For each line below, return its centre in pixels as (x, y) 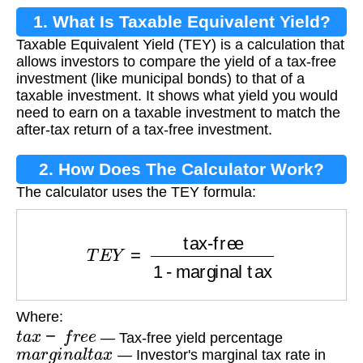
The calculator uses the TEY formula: (136, 192)
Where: (40, 316)
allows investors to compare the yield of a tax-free (176, 61)
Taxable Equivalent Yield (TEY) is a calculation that (180, 44)
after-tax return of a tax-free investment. (144, 129)
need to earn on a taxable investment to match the (178, 112)
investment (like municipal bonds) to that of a (160, 78)
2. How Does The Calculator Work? (181, 169)
